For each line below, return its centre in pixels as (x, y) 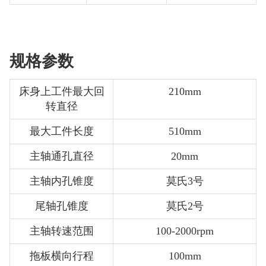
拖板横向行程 (61, 256)
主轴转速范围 (61, 231)
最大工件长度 (61, 131)
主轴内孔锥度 (61, 181)
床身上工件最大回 (61, 91)
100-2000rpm (185, 231)
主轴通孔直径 (61, 156)
